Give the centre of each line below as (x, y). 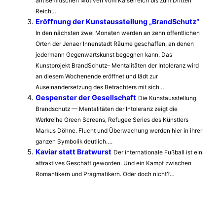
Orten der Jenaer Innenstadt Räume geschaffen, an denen (115, 43)
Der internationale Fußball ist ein (158, 152)
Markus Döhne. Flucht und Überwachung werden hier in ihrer (119, 130)
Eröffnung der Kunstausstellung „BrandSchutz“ (117, 21)
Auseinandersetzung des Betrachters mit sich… (100, 87)
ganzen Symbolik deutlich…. (74, 141)
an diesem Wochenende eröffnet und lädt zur (97, 76)
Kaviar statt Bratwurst (74, 151)
